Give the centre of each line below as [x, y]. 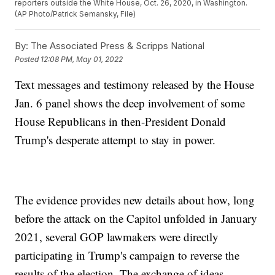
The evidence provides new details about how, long [135, 200]
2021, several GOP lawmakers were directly [117, 237]
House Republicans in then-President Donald [121, 122]
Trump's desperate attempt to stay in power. [115, 140]
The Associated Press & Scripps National [117, 46]
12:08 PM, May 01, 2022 [82, 59]
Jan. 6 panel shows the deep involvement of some [130, 103]
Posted [28, 59]
